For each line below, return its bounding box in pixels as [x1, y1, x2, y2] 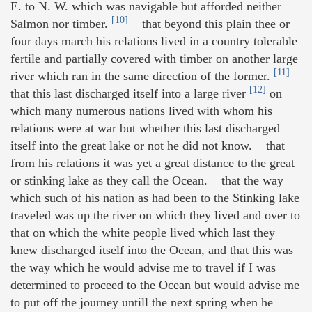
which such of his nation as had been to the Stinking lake [10, 191, 299, 205]
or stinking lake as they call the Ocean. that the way [10, 173, 283, 188]
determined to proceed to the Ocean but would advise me [10, 278, 299, 292]
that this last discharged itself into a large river [10, 86, 249, 101]
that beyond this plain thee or [128, 17, 290, 31]
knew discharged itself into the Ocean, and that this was [10, 243, 293, 258]
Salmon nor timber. [10, 17, 111, 31]
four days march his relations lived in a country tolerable [10, 34, 297, 49]
